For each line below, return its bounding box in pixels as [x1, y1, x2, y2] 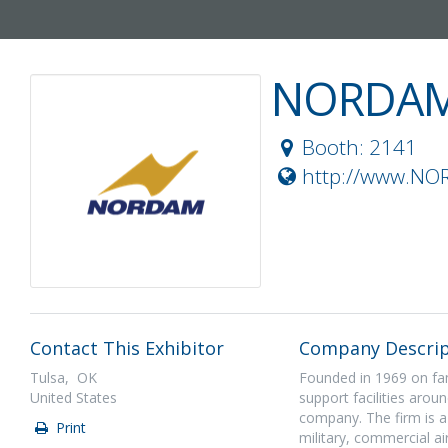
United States [30, 388, 117, 407]
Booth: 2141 [302, 133, 417, 161]
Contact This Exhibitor [30, 336, 224, 360]
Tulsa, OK [30, 368, 97, 387]
